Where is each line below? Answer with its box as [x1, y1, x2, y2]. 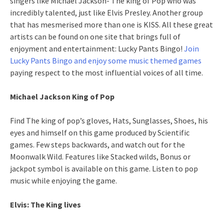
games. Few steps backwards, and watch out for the [10, 139, 185, 149]
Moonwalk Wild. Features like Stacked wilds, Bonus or [10, 151, 190, 161]
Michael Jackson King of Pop [10, 91, 114, 101]
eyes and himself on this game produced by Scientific [10, 127, 189, 137]
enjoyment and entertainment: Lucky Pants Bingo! [10, 43, 184, 53]
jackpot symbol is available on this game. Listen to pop [10, 163, 198, 173]
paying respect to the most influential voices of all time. [10, 67, 203, 77]
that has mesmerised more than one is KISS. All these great [10, 19, 213, 29]
